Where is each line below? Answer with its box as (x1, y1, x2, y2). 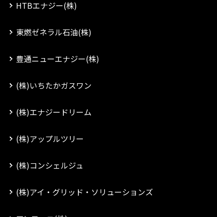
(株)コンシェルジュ (16, 159, 83, 171)
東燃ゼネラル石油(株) (16, 26, 92, 38)
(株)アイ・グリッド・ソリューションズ (16, 186, 153, 198)
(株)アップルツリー (16, 133, 84, 144)
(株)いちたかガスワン (16, 79, 92, 91)
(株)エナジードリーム (16, 106, 92, 118)
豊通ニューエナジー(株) (16, 53, 99, 64)
